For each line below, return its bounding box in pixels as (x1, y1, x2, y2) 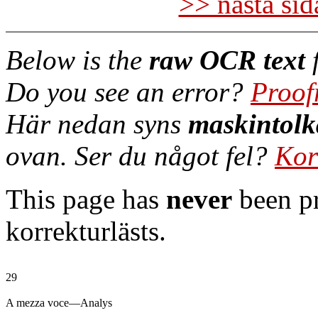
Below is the (6, 45, 149, 75)
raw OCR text (149, 45, 305, 75)
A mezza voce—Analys (6, 297, 112, 309)
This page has (6, 184, 166, 214)
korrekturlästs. (6, 216, 166, 246)
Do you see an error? (6, 77, 251, 107)
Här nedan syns (6, 109, 188, 139)
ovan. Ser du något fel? (6, 141, 275, 171)
